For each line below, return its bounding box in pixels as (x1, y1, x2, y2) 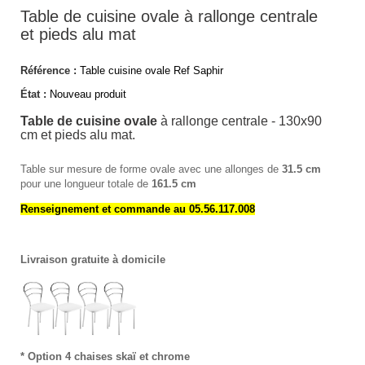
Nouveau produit (50, 88, 126, 100)
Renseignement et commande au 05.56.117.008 (20, 203, 255, 215)
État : (20, 88, 46, 100)
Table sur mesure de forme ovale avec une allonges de (20, 163, 282, 175)
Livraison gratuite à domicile (20, 253, 165, 266)
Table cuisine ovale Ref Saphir (80, 64, 223, 77)
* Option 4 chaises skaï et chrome (20, 350, 190, 363)
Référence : (20, 64, 77, 77)
